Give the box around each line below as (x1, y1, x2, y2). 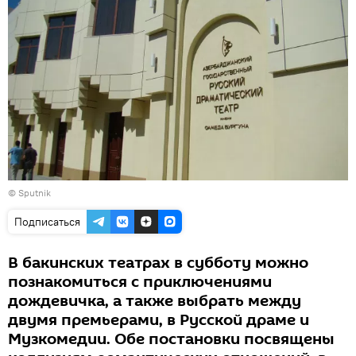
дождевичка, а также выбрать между (8, 290, 301, 313)
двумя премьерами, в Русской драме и (8, 309, 309, 332)
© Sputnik (8, 187, 51, 199)
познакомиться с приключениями (8, 271, 272, 294)
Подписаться (14, 215, 80, 230)
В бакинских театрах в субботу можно (8, 252, 308, 275)
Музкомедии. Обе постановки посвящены (8, 328, 335, 351)
